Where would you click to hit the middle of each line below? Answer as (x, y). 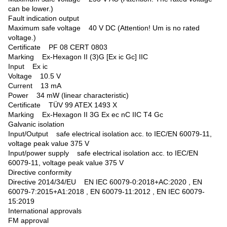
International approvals (45, 211)
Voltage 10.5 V (34, 76)
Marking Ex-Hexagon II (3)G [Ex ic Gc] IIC (78, 57)
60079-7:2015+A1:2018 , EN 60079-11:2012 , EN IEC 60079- (106, 192)
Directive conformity (44, 172)
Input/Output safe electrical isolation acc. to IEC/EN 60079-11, (110, 134)
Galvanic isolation (40, 124)
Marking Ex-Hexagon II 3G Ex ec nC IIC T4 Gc (86, 115)
